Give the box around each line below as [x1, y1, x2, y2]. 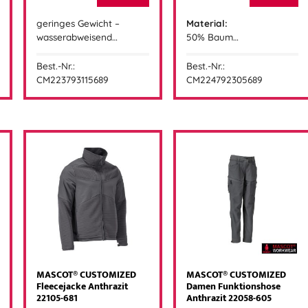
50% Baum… [186, 30, 239, 43]
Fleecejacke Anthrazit [36, 278, 129, 296]
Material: [186, 16, 228, 29]
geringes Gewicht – [36, 16, 120, 29]
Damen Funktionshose [186, 278, 280, 296]
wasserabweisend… [36, 30, 118, 43]
